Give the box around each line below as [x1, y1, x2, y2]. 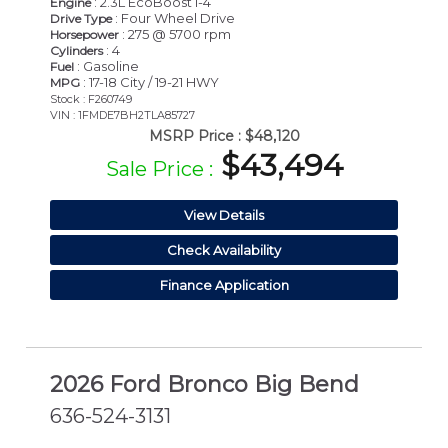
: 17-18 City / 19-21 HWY [80, 73, 219, 90]
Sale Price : [105, 156, 213, 181]
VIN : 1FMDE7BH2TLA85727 [50, 107, 195, 122]
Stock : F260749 [50, 91, 132, 106]
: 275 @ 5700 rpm [119, 25, 231, 42]
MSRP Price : [148, 126, 241, 145]
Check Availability [167, 241, 281, 258]
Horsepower [50, 26, 119, 42]
